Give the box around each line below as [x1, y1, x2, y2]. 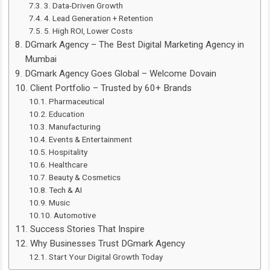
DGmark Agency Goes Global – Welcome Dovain [24, 67, 216, 79]
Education [49, 108, 85, 119]
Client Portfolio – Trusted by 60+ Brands [30, 82, 192, 93]
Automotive [54, 210, 96, 220]
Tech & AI [49, 184, 83, 195]
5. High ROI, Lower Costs [44, 25, 133, 36]
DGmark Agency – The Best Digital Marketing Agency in [24, 39, 244, 50]
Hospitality [49, 146, 88, 157]
